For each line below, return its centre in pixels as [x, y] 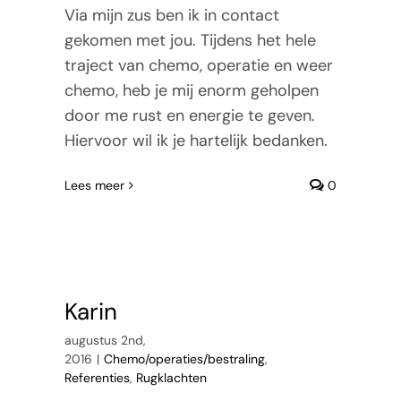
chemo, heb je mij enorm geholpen [191, 90]
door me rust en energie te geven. [189, 115]
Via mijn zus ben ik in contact [171, 15]
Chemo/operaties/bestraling [184, 358]
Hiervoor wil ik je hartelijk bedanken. [196, 140]
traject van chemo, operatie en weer [198, 65]
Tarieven [49, 17]
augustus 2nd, [105, 340]
